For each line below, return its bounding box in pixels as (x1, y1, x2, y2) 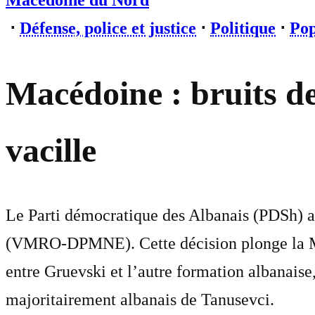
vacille (6, 131, 96, 169)
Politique (210, 19, 276, 37)
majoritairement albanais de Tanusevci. (6, 290, 274, 309)
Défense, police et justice (20, 19, 196, 37)
